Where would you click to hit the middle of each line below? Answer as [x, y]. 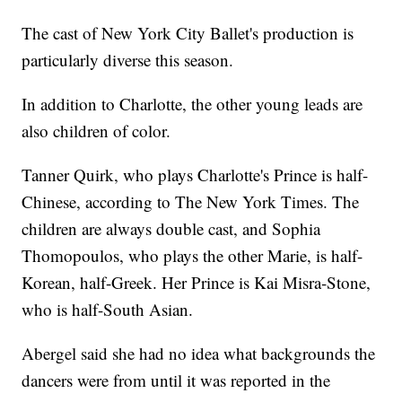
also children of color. [96, 131]
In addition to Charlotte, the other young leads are [192, 104]
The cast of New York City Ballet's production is [188, 33]
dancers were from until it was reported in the [176, 380]
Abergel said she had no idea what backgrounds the [199, 354]
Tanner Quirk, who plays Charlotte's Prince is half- [195, 175]
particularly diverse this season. [128, 60]
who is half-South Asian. [108, 310]
